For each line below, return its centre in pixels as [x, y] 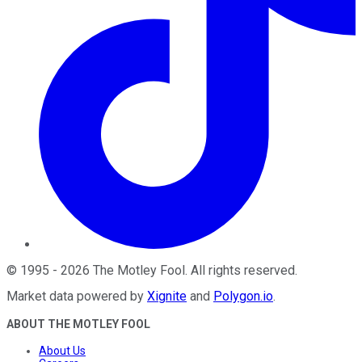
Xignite [167, 297]
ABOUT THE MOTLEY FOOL [78, 324]
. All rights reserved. [241, 271]
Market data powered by [75, 297]
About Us [62, 351]
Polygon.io [243, 297]
